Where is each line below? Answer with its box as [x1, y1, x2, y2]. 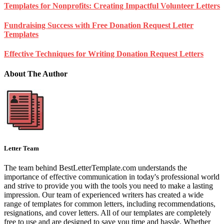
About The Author [4, 69, 67, 78]
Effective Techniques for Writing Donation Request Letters [4, 49, 203, 58]
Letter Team [4, 144, 39, 152]
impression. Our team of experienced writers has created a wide [4, 190, 203, 199]
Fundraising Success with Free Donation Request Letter [4, 21, 193, 30]
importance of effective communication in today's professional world [4, 172, 219, 181]
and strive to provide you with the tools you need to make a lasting [4, 181, 213, 190]
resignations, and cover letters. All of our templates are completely [4, 208, 211, 217]
